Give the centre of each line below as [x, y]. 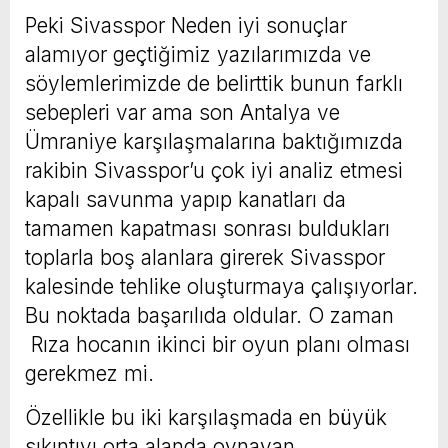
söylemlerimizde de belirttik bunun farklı [214, 83]
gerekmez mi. [89, 373]
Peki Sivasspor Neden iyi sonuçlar [186, 25]
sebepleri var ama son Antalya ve [182, 112]
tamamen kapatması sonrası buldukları [207, 228]
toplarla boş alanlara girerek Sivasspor [205, 257]
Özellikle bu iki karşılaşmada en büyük [206, 417]
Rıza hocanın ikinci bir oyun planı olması [217, 344]
